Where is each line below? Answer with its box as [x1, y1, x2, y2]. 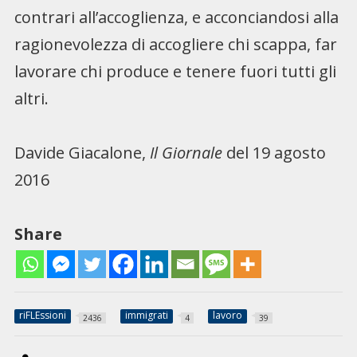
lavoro [212, 308, 242, 322]
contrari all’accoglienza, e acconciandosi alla [14, 6, 339, 29]
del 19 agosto [222, 142, 326, 164]
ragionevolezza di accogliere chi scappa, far [14, 33, 337, 56]
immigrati [124, 308, 168, 322]
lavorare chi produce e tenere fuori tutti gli [14, 61, 336, 83]
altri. [14, 88, 49, 110]
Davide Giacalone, [14, 142, 150, 164]
